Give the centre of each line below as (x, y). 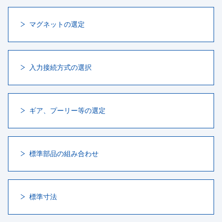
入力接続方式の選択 (60, 67)
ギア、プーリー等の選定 (67, 111)
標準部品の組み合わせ (64, 154)
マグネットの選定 (57, 24)
